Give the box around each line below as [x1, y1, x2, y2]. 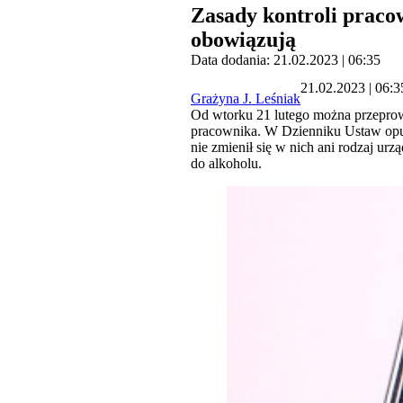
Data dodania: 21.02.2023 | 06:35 [191, 52, 381, 68]
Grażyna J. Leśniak [191, 91, 300, 107]
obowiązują [191, 28, 296, 52]
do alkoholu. [191, 156, 262, 172]
